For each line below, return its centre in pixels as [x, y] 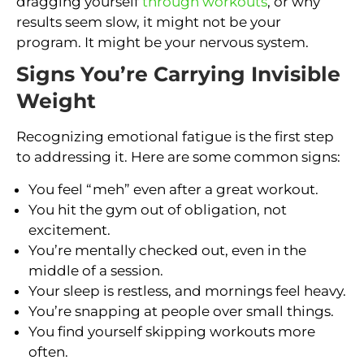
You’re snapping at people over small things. [181, 312]
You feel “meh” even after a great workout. [173, 190]
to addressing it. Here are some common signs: [178, 157]
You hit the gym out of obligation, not [158, 210]
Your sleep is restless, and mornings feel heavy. [187, 291]
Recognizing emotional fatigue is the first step [175, 137]
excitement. [69, 230]
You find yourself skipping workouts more [172, 332]
